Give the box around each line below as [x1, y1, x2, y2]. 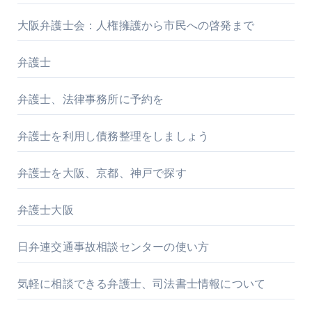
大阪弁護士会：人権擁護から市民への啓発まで [17, 18, 254, 32]
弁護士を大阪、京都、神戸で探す [17, 166, 187, 180]
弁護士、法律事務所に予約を [17, 92, 164, 106]
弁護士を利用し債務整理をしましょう [17, 129, 210, 143]
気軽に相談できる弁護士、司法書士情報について [17, 276, 266, 290]
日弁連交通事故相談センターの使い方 [17, 240, 210, 253]
